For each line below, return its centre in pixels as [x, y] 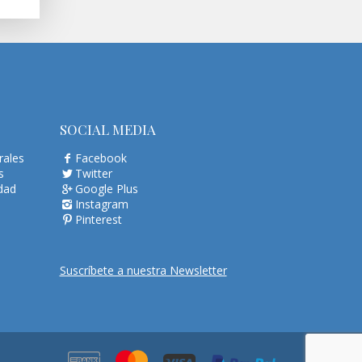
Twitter [94, 174]
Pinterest [99, 220]
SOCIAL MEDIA [107, 130]
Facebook [101, 158]
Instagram [102, 204]
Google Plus [107, 189]
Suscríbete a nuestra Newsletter [143, 271]
